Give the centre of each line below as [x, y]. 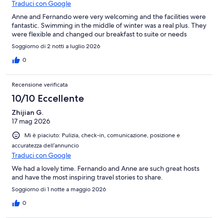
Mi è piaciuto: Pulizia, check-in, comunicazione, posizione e [102, 135]
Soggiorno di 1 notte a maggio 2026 [59, 190]
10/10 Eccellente [48, 98]
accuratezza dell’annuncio [45, 146]
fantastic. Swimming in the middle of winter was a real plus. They [109, 25]
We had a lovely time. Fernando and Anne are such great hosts [106, 169]
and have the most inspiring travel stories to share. [87, 177]
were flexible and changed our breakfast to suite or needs [99, 34]
